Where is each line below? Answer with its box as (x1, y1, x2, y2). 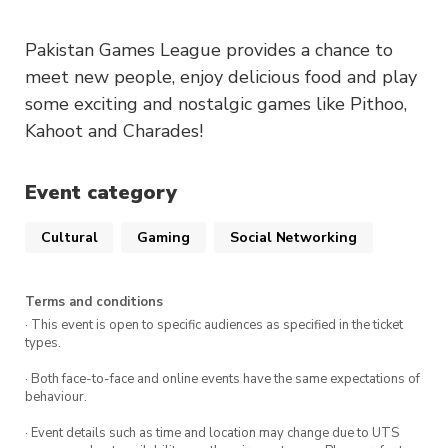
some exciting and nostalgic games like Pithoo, (25, 92, 407, 117)
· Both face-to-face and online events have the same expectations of (25, 369, 420, 388)
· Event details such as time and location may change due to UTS (25, 423, 399, 442)
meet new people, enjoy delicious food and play (25, 65, 417, 90)
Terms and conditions (25, 292, 163, 311)
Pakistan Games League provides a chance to (25, 38, 393, 63)
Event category (25, 179, 177, 207)
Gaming (137, 227, 191, 247)
